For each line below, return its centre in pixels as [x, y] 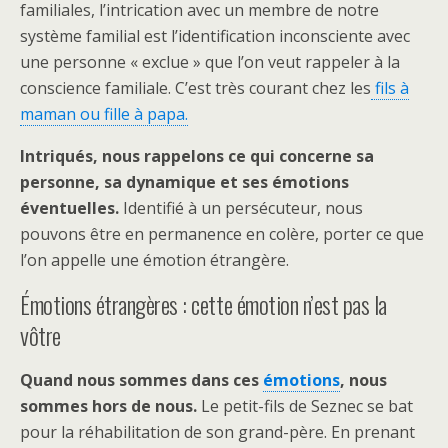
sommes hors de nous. [108, 406]
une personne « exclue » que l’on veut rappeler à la [210, 62]
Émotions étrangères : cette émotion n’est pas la [203, 304]
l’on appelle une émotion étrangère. [154, 260]
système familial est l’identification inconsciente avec [215, 36]
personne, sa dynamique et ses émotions [184, 182]
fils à [390, 88]
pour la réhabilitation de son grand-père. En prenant [217, 432]
